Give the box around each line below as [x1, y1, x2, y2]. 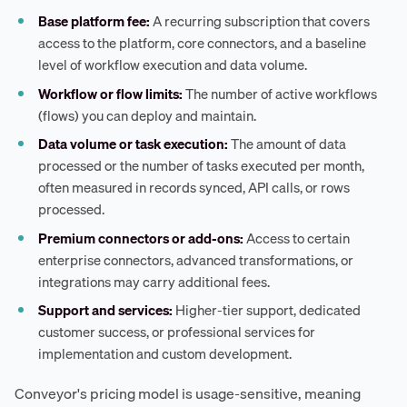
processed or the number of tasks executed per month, [38, 154, 365, 177]
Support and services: [38, 299, 174, 322]
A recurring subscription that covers [150, 10, 371, 33]
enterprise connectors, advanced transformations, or [38, 248, 354, 271]
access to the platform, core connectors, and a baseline [38, 32, 367, 55]
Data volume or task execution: [38, 133, 229, 155]
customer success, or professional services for [38, 321, 316, 343]
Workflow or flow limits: [38, 82, 184, 104]
